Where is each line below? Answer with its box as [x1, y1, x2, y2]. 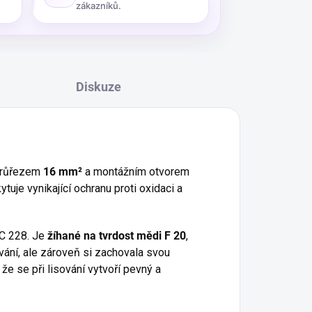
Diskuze [75, 79, 121, 94]
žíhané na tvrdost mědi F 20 [47, 229, 186, 242]
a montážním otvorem [82, 165, 189, 178]
